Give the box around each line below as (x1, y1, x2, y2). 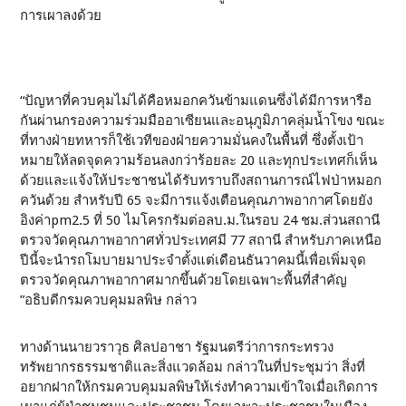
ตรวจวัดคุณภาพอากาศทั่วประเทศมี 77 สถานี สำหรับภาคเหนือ (20, 232, 382, 248)
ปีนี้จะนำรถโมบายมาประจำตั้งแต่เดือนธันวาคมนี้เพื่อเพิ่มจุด (20, 252, 367, 268)
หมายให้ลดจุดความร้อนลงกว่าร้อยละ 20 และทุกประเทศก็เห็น (20, 152, 378, 169)
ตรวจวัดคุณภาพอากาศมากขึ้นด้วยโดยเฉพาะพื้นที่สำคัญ (20, 272, 348, 288)
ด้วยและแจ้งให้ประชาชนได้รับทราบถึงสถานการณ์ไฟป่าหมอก (20, 172, 382, 188)
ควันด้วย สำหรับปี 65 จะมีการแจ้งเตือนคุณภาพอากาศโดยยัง (20, 192, 373, 208)
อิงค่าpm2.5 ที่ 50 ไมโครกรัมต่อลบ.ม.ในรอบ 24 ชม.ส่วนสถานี (20, 212, 381, 228)
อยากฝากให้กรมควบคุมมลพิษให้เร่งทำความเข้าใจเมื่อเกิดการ (20, 379, 379, 395)
